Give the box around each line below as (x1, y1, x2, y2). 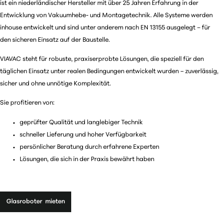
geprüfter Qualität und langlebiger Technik (20, 119, 143, 126)
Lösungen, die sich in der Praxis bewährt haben (20, 156, 154, 163)
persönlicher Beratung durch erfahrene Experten (20, 143, 159, 150)
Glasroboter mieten (6, 198, 65, 205)
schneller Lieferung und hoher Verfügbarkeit (20, 131, 146, 138)
